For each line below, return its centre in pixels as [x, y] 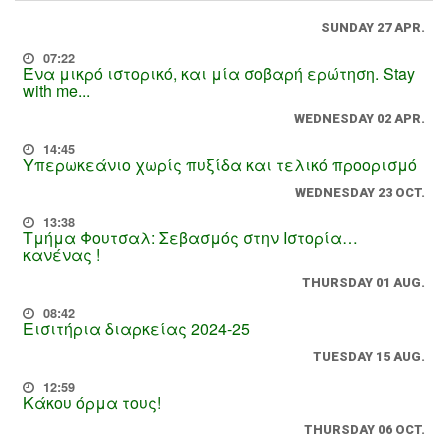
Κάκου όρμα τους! [92, 402]
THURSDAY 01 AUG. [363, 283]
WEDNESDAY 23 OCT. [360, 192]
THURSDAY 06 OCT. [364, 430]
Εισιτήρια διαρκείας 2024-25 [136, 328]
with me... [56, 91]
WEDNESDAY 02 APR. [359, 118]
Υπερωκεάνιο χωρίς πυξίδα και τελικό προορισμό [220, 164]
